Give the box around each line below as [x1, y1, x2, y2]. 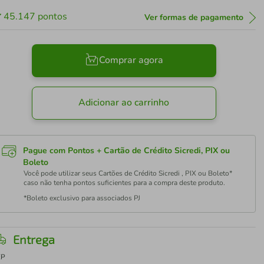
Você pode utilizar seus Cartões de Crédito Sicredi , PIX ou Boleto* [24, 169, 233, 178]
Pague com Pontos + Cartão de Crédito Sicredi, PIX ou [23, 145, 230, 156]
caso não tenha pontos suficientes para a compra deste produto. [24, 178, 226, 187]
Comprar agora [98, 54, 163, 67]
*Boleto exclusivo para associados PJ [24, 193, 141, 203]
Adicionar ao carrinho [78, 96, 170, 110]
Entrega [13, 232, 55, 246]
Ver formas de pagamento [144, 12, 243, 23]
